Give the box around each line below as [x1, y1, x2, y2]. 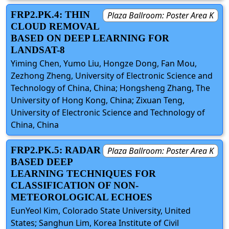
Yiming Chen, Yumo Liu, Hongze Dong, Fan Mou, [11, 57, 197, 69]
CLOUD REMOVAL [11, 20, 99, 32]
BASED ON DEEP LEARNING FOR [11, 32, 169, 43]
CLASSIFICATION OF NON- [11, 179, 139, 191]
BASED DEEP [11, 156, 73, 167]
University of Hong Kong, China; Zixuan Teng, [11, 94, 185, 106]
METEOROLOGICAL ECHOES [11, 191, 152, 202]
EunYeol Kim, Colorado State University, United [11, 204, 191, 216]
